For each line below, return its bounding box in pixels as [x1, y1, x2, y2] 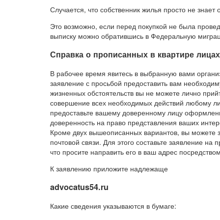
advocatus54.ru [50, 181, 109, 193]
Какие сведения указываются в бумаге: [50, 200, 176, 211]
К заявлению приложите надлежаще [50, 163, 168, 173]
